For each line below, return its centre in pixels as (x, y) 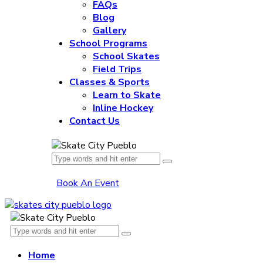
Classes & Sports (109, 82)
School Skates (126, 56)
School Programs (108, 43)
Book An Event (88, 183)
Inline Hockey (123, 108)
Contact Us (95, 121)
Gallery (109, 31)
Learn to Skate (127, 95)
